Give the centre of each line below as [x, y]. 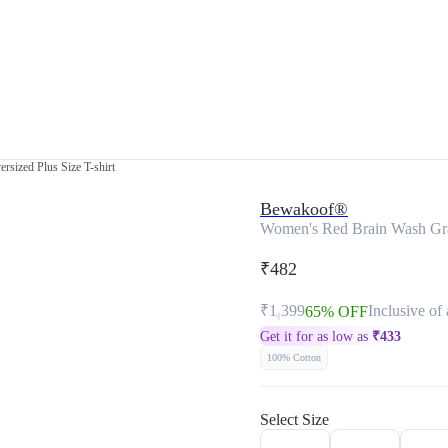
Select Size [294, 419]
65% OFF [336, 311]
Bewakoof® [304, 209]
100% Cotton [294, 357]
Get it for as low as [316, 336]
